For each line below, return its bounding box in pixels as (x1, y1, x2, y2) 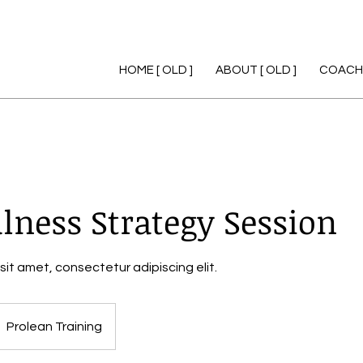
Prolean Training (6, 319, 102, 333)
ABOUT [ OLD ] (215, 63, 297, 76)
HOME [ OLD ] (118, 63, 193, 76)
